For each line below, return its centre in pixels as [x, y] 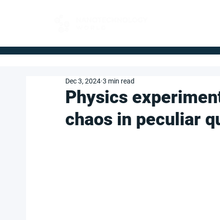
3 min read [119, 81]
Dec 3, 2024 [83, 81]
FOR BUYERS [184, 19]
